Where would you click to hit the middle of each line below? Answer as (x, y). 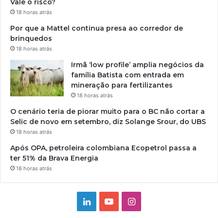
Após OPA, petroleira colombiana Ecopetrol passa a (103, 148)
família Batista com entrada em (127, 75)
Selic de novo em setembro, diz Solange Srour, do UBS (108, 122)
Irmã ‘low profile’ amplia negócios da (137, 65)
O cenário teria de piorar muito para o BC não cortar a (108, 112)
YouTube (131, 201)
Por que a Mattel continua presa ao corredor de (97, 28)
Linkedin (107, 201)
